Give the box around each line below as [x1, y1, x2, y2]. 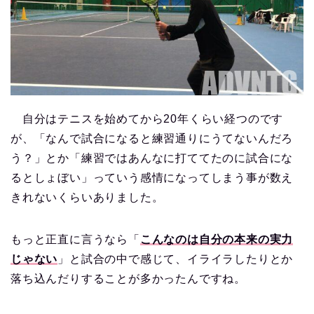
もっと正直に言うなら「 [11, 233, 140, 245]
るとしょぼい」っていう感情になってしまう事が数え [11, 171, 294, 184]
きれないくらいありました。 [11, 191, 164, 203]
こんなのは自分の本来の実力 [139, 233, 294, 245]
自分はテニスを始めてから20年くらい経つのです [11, 112, 284, 125]
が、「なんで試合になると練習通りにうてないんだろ [11, 132, 294, 144]
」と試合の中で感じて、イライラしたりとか [57, 252, 294, 265]
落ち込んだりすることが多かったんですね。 [11, 272, 246, 285]
